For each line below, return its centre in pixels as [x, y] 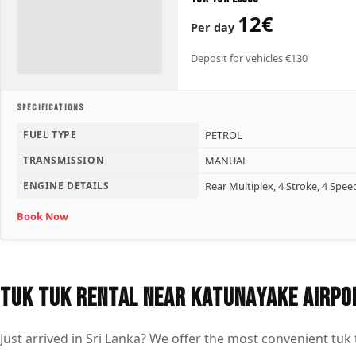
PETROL [224, 135]
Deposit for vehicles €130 [249, 58]
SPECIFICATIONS [51, 108]
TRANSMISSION [64, 160]
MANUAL [226, 160]
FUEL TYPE [50, 134]
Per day [214, 27]
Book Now [43, 216]
